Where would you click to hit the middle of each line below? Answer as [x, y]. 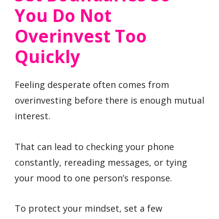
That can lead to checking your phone [94, 146]
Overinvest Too [81, 36]
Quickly [47, 57]
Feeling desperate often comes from [92, 85]
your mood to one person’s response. [93, 178]
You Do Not [63, 16]
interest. [33, 116]
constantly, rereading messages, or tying [101, 162]
